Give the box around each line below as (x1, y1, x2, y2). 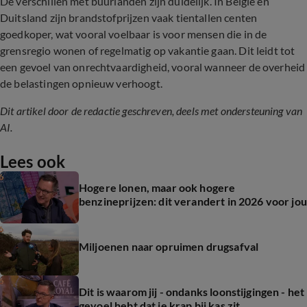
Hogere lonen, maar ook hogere (79, 181, 236, 194)
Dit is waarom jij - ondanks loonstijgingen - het (79, 285, 305, 298)
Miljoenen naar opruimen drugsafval (79, 240, 259, 253)
